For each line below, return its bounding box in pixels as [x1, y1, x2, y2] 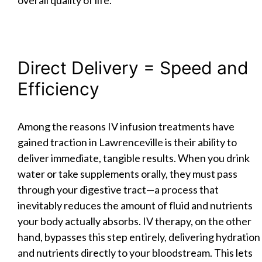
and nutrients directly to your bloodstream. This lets [18, 246, 253, 259]
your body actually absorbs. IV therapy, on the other [18, 214, 251, 227]
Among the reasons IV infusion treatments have [18, 119, 235, 133]
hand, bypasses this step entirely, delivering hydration [18, 230, 260, 243]
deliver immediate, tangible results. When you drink [18, 151, 250, 164]
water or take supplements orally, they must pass [18, 167, 237, 180]
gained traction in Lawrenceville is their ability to [18, 135, 237, 149]
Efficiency [18, 78, 99, 99]
